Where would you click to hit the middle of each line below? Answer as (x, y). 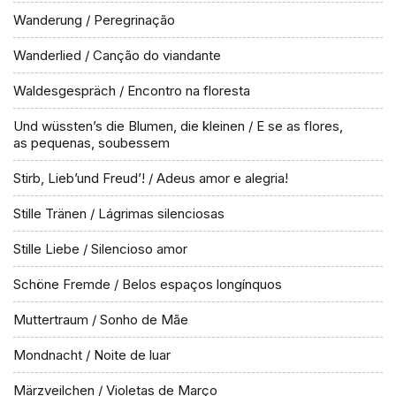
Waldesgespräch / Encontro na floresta (132, 91)
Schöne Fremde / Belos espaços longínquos (148, 284)
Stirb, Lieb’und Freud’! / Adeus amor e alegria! (151, 178)
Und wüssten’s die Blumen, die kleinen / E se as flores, (178, 126)
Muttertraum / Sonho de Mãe (101, 320)
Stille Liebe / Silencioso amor (100, 249)
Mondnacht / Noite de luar (92, 355)
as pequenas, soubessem (91, 143)
